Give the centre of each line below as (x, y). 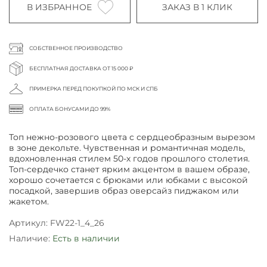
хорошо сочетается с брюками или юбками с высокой (128, 180)
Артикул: (30, 223)
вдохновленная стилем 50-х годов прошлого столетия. (131, 159)
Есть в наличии (86, 239)
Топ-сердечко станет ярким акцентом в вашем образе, (129, 170)
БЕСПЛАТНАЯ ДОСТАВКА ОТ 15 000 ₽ (81, 69)
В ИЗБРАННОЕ (59, 7)
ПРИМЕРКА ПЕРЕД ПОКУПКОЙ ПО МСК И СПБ (94, 89)
